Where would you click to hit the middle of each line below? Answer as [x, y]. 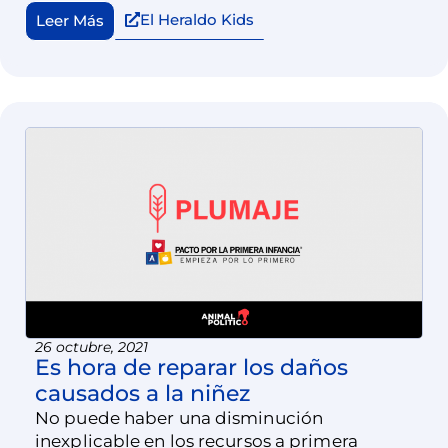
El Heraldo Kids [197, 19]
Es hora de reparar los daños [191, 368]
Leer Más [70, 20]
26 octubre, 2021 [91, 347]
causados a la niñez [142, 394]
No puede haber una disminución [179, 418]
